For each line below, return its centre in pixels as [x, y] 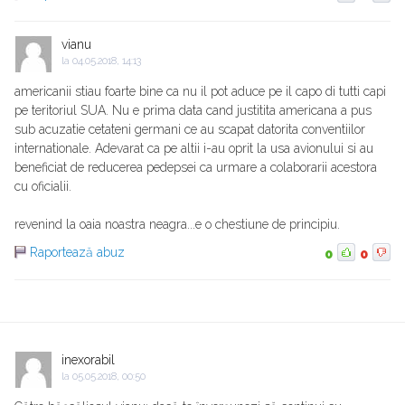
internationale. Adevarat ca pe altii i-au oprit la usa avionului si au [194, 149]
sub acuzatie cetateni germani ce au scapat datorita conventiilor [190, 130]
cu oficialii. [43, 187]
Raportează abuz [77, 253]
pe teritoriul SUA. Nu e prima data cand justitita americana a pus [193, 111]
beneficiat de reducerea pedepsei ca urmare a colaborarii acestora [196, 168]
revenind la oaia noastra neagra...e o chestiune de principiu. [177, 225]
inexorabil [88, 360]
